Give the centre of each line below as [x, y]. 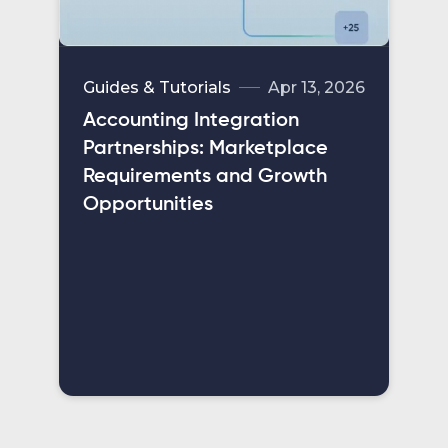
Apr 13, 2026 [316, 87]
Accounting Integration [191, 120]
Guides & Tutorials [157, 87]
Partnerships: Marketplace [205, 148]
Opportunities [148, 204]
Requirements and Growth [205, 176]
